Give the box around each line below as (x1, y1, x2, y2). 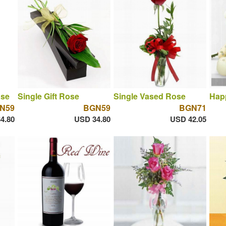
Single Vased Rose (113, 90, 186, 102)
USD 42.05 (169, 114, 206, 125)
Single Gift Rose (17, 90, 79, 102)
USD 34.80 (74, 114, 110, 125)
